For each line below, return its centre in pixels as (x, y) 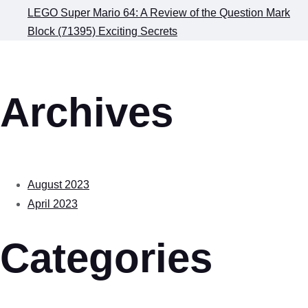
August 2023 (58, 184)
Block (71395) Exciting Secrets (102, 31)
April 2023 (53, 203)
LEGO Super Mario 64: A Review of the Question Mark (159, 12)
